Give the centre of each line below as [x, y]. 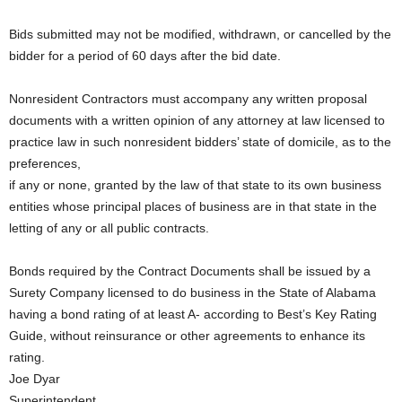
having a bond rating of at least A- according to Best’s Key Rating [193, 314]
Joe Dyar [35, 379]
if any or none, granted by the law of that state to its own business [195, 185]
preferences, [45, 163]
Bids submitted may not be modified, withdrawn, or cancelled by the [200, 34]
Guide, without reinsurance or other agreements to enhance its [187, 336]
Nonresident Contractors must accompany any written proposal [188, 99]
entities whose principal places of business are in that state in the [193, 206]
